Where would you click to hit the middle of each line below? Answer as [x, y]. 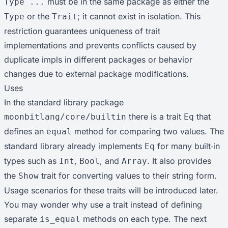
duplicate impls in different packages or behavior [98, 60]
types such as [32, 161]
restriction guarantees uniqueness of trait [82, 31]
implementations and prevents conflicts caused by [100, 45]
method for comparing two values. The [148, 131]
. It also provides [179, 161]
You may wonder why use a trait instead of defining [103, 205]
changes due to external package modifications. [96, 74]
